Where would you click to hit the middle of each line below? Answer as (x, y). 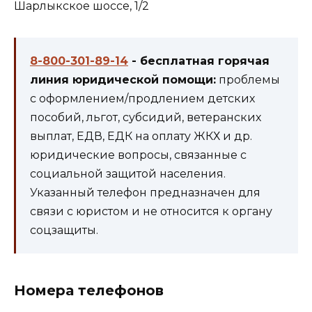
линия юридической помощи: (123, 80)
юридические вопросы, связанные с (138, 155)
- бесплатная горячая (199, 61)
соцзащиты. (64, 231)
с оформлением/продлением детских (142, 99)
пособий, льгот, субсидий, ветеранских (146, 118)
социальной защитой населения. (128, 174)
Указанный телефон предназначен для (145, 193)
